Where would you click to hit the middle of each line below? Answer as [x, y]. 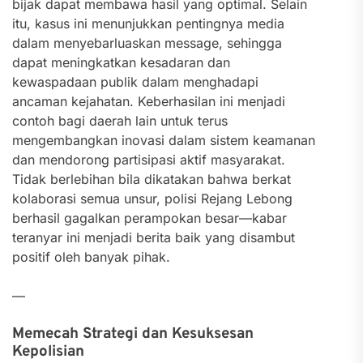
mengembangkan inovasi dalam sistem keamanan [164, 140]
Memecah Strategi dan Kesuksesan [133, 334]
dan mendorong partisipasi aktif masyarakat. [149, 160]
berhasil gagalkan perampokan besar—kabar [149, 218]
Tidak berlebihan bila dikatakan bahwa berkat [152, 179]
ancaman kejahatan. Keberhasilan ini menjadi [149, 101]
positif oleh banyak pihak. [91, 257]
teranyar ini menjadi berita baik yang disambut [154, 237]
